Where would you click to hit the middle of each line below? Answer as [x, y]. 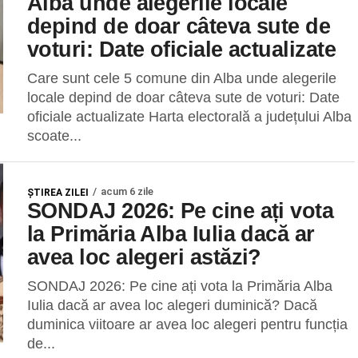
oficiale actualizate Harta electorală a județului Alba [189, 117]
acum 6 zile [127, 191]
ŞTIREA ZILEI [58, 193]
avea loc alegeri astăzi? [144, 257]
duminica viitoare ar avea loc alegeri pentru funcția [187, 324]
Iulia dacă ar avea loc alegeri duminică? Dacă [172, 305]
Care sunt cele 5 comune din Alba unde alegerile [182, 78]
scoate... [54, 136]
